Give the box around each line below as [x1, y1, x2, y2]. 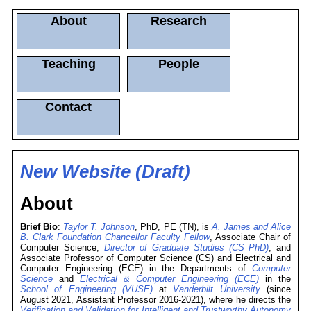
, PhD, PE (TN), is [135, 221, 212, 232]
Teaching [41, 57, 96, 71]
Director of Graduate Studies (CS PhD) [103, 242, 269, 253]
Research [151, 14, 208, 28]
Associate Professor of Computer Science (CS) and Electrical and [20, 253, 291, 263]
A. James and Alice [211, 221, 292, 232]
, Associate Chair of [210, 232, 291, 242]
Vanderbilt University [173, 284, 260, 294]
